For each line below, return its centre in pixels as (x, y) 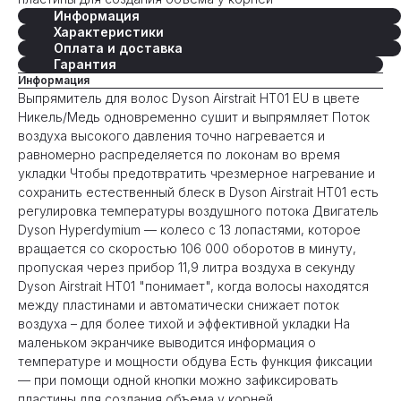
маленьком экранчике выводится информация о (167, 343)
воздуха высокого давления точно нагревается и (171, 136)
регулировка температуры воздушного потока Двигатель (198, 211)
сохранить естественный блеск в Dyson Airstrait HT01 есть (198, 192)
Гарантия (85, 64)
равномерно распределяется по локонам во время (179, 155)
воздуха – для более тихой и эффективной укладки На (184, 324)
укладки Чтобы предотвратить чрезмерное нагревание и (196, 174)
